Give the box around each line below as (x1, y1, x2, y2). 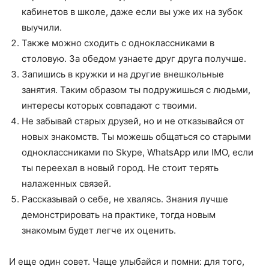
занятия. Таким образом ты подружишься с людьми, (22, 83, 250, 95)
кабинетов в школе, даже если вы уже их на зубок (22, 5, 243, 17)
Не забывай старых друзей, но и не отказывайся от (22, 115, 244, 127)
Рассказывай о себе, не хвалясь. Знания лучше (22, 193, 228, 205)
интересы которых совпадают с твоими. (22, 99, 197, 111)
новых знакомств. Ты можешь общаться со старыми (22, 130, 251, 142)
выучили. (22, 21, 62, 33)
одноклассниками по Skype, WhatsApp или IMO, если (22, 146, 253, 158)
